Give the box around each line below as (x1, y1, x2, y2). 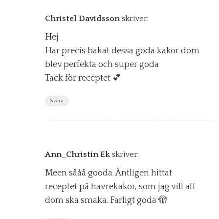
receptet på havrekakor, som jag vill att (45, 182, 196, 192)
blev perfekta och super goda (45, 60, 159, 70)
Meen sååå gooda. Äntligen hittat (45, 168, 172, 178)
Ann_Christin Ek (45, 150, 110, 159)
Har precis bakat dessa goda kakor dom (45, 46, 199, 56)
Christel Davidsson (45, 14, 120, 23)
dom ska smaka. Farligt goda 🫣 (45, 196, 167, 206)
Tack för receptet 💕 (45, 73, 121, 84)
